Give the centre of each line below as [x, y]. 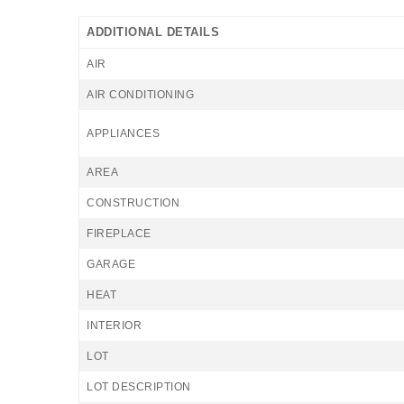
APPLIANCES [123, 133]
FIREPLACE [119, 234]
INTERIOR [114, 326]
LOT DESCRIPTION [139, 387]
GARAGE [111, 264]
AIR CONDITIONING [140, 95]
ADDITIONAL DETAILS [153, 32]
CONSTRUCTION [133, 203]
